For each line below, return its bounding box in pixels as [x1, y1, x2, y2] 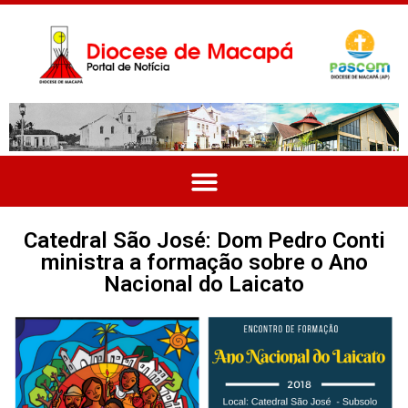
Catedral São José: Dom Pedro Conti [23, 228, 385, 254]
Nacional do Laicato [104, 271, 304, 298]
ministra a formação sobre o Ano [40, 250, 368, 276]
